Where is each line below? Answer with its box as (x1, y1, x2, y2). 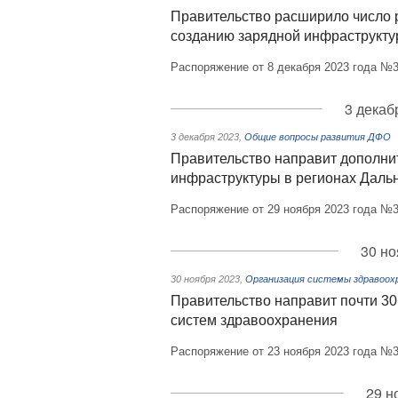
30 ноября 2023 (171, 274, 240, 284)
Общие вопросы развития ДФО (244, 131, 391, 142)
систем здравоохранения (171, 313, 338, 328)
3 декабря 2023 (171, 131, 239, 142)
